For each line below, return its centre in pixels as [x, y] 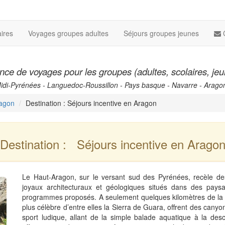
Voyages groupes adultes [68, 33]
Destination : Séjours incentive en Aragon [91, 103]
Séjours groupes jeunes [161, 33]
